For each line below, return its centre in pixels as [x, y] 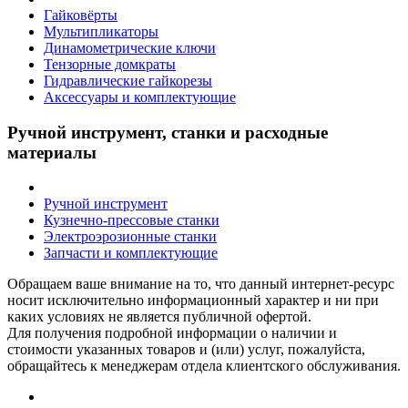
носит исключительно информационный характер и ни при [193, 301]
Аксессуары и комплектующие [140, 97]
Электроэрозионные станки [130, 237]
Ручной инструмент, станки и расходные [168, 132]
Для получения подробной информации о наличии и [172, 333]
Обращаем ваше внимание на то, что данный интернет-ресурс [201, 284]
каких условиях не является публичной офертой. [159, 317]
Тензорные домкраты [110, 64]
